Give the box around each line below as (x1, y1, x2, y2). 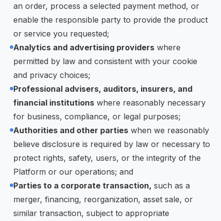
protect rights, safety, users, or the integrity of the (13, 153, 201, 163)
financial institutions (13, 98, 94, 108)
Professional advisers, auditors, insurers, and (13, 84, 192, 94)
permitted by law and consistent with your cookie (13, 56, 197, 66)
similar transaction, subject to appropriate (13, 208, 169, 218)
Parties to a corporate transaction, (13, 181, 151, 190)
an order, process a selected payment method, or (13, 1, 199, 11)
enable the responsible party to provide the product (13, 15, 208, 25)
